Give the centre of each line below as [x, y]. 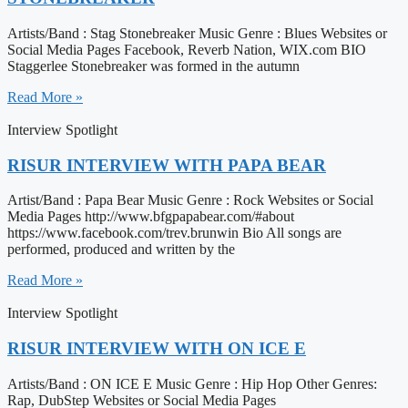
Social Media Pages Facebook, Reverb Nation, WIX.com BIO [187, 49]
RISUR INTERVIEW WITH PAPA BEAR [167, 165]
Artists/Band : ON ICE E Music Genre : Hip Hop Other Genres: [192, 383]
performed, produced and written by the [121, 250]
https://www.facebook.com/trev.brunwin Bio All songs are [174, 233]
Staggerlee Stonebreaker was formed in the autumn [153, 66]
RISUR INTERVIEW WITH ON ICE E [157, 349]
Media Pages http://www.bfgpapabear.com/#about [151, 217]
